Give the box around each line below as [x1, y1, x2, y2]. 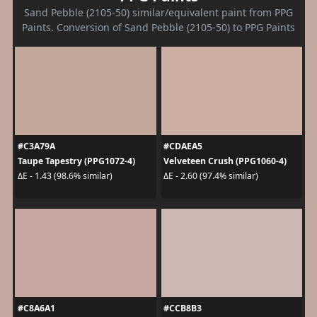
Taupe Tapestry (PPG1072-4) [17, 154, 135, 167]
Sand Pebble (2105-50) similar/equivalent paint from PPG [24, 5, 293, 19]
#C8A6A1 [17, 301, 55, 314]
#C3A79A [17, 139, 55, 152]
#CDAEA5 [163, 139, 202, 152]
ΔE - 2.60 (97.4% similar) [163, 170, 258, 183]
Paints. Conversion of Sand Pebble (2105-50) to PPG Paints [22, 20, 295, 34]
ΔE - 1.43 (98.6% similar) [17, 170, 113, 183]
